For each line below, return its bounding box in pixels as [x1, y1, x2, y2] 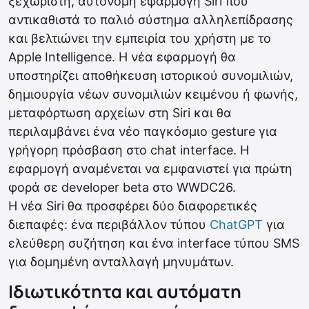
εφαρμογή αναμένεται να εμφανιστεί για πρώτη [8, 161, 292, 177]
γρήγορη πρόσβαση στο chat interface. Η [8, 143, 249, 158]
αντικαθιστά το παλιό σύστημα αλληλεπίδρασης [8, 12, 293, 28]
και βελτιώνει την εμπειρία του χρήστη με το [8, 31, 271, 46]
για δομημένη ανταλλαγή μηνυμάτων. [8, 255, 234, 270]
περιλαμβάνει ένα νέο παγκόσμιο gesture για [8, 124, 277, 139]
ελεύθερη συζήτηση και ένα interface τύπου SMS [8, 236, 299, 251]
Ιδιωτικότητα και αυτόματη [8, 279, 241, 304]
